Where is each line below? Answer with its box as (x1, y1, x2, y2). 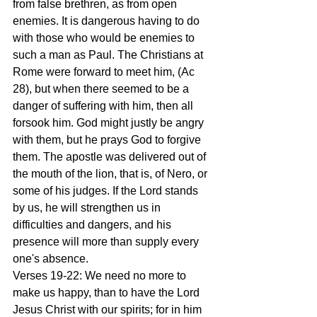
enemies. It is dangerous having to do (13, 15, 202, 27)
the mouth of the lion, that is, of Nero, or (13, 168, 210, 180)
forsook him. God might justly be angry (13, 117, 207, 129)
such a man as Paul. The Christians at (13, 49, 206, 61)
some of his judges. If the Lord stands (13, 185, 201, 197)
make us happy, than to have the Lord (13, 287, 202, 299)
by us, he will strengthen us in (13, 202, 163, 214)
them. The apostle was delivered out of (13, 151, 209, 163)
